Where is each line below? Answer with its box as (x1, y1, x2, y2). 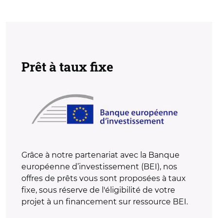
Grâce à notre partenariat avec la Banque (21, 150, 180, 160)
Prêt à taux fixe (21, 58, 113, 75)
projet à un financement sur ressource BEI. (21, 197, 188, 206)
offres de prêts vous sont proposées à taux (21, 174, 186, 183)
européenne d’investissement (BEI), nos (21, 162, 177, 171)
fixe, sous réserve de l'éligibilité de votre (21, 185, 175, 195)
